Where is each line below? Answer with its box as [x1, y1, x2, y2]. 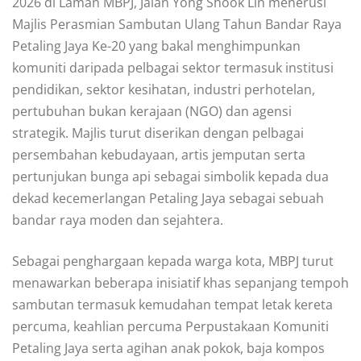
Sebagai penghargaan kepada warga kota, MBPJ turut [12, 251, 334, 270]
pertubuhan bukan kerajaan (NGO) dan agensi [12, 102, 292, 120]
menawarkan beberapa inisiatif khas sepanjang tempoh [12, 273, 349, 292]
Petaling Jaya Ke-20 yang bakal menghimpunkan [12, 36, 301, 55]
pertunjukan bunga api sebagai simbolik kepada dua [12, 167, 329, 185]
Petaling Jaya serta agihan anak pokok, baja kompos [12, 338, 325, 357]
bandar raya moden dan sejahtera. [12, 210, 223, 229]
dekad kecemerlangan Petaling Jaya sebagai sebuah [12, 189, 324, 207]
